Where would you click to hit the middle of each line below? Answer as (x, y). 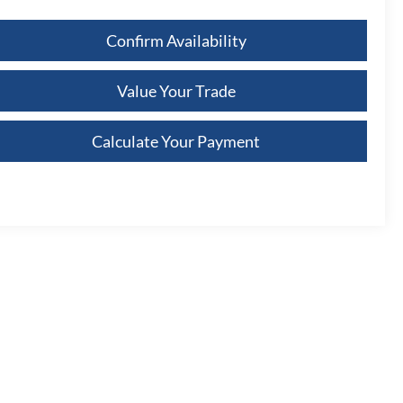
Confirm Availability (176, 40)
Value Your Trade (176, 90)
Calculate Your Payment (176, 141)
